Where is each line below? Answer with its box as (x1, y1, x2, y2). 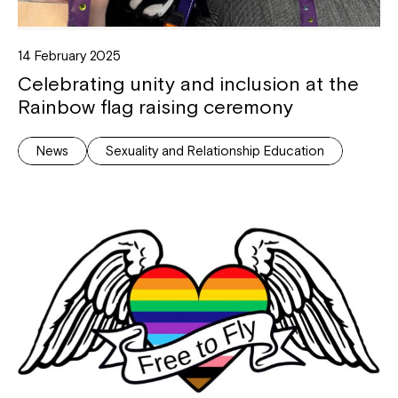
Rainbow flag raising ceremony (18, 94, 298, 118)
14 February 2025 (18, 47, 121, 63)
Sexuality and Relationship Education (106, 142, 324, 158)
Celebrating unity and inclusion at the (18, 71, 359, 95)
